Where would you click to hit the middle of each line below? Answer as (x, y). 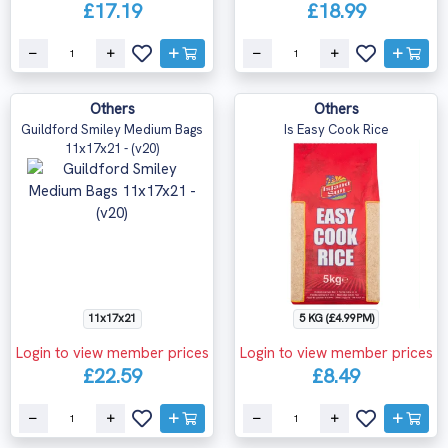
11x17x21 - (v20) (112, 149)
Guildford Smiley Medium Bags (112, 130)
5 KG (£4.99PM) (336, 318)
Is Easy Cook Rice (336, 130)
